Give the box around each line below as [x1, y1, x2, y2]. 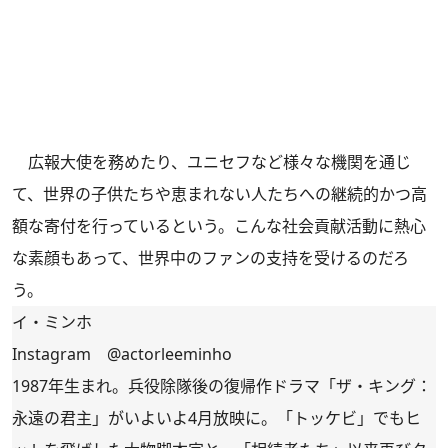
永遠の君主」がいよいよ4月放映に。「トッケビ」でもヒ [12, 407, 421, 430]
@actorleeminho [107, 343, 232, 366]
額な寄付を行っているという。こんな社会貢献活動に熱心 [12, 215, 426, 238]
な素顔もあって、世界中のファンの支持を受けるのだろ [12, 247, 409, 270]
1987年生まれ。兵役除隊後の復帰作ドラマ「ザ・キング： [12, 375, 432, 398]
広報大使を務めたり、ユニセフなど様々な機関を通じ [12, 151, 411, 174]
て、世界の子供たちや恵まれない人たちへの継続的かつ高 [12, 183, 427, 206]
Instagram [12, 343, 107, 366]
